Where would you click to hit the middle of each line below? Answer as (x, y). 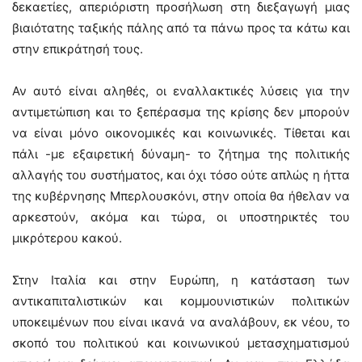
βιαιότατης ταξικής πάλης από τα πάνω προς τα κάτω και (181, 28)
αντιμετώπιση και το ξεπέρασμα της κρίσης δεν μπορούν (181, 112)
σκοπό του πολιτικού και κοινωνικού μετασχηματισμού (181, 343)
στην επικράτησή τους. (78, 49)
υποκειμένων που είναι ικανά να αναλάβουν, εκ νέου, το (181, 322)
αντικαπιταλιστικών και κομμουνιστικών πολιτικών (181, 301)
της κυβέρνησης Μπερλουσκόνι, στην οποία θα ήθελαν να (181, 196)
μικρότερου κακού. (67, 238)
